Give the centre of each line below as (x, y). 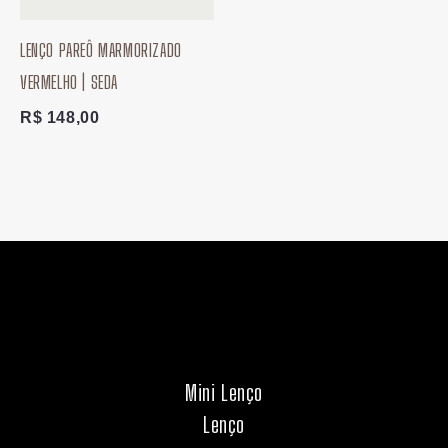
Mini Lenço (224, 393)
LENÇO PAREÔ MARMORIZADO (101, 50)
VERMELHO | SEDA (69, 82)
